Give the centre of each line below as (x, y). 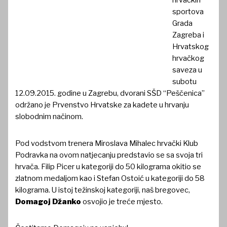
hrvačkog (188, 59)
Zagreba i (188, 35)
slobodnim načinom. (49, 117)
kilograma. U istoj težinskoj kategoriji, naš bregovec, (103, 190)
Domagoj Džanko (48, 201)
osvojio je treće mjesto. (122, 201)
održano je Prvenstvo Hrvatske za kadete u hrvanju (102, 105)
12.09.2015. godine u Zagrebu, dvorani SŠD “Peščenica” (110, 93)
